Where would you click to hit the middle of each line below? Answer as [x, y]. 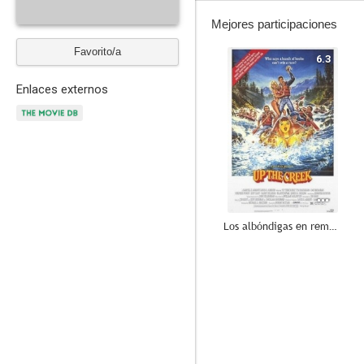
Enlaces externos [62, 89]
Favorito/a [97, 52]
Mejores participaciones [274, 24]
